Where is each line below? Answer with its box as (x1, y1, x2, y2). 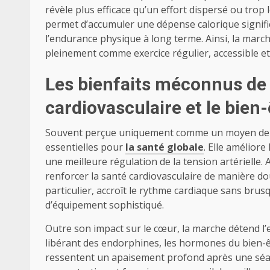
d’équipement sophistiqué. (45, 198, 164, 212)
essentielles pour (45, 140, 125, 154)
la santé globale (125, 140, 204, 154)
